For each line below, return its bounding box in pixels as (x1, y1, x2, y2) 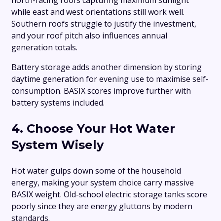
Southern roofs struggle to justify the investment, (11, 18, 196, 30)
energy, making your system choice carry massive (11, 177, 194, 188)
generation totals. (11, 42, 77, 53)
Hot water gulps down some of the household (11, 165, 181, 177)
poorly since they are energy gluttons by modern (11, 201, 192, 212)
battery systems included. (11, 97, 105, 109)
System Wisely (11, 138, 104, 152)
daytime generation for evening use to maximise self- (11, 74, 209, 85)
